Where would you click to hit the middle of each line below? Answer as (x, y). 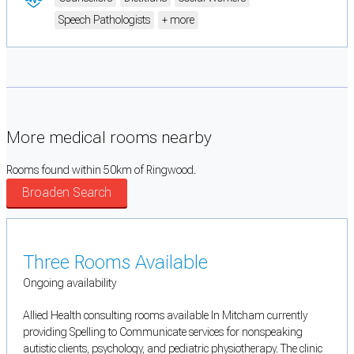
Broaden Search (67, 193)
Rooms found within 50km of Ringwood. (101, 170)
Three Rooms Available (115, 263)
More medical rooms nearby (109, 137)
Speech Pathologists (104, 20)
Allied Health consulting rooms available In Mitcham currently (165, 316)
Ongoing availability (70, 283)
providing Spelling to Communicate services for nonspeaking (163, 332)
